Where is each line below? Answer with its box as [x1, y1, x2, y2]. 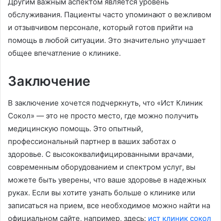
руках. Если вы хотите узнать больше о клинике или [8, 188, 195, 198]
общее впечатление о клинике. [8, 48, 121, 58]
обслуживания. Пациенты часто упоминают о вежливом [8, 9, 211, 19]
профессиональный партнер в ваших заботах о [8, 137, 176, 147]
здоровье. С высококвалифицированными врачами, [8, 149, 194, 159]
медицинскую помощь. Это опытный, [8, 124, 143, 134]
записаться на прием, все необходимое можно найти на [8, 201, 210, 211]
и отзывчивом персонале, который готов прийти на [8, 22, 193, 32]
